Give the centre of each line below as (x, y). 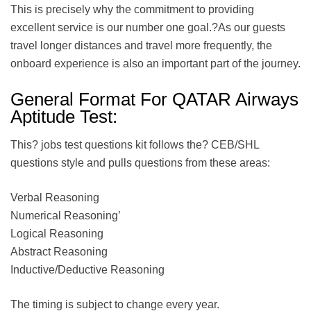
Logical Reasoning (57, 233)
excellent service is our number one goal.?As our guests (148, 28)
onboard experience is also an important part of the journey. (155, 64)
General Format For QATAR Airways (154, 100)
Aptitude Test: (64, 117)
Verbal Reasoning (55, 197)
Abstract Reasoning (59, 251)
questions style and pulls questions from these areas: (140, 162)
